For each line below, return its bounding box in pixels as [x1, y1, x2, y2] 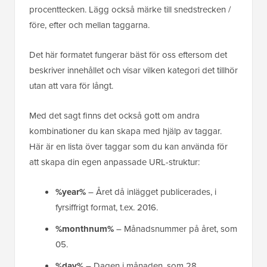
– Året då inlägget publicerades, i [86, 185, 216, 199]
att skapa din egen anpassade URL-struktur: [29, 156, 200, 169]
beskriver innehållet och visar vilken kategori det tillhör [29, 64, 238, 77]
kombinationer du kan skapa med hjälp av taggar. [29, 125, 222, 138]
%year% [55, 185, 86, 199]
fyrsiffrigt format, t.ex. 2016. [55, 201, 158, 215]
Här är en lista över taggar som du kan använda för [29, 140, 228, 154]
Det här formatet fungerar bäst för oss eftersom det [29, 48, 227, 62]
